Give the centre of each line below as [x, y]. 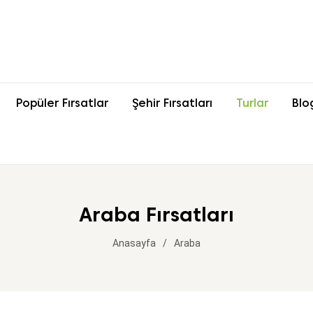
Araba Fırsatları [156, 214]
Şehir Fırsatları [172, 103]
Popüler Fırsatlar [62, 103]
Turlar [252, 103]
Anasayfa [134, 243]
